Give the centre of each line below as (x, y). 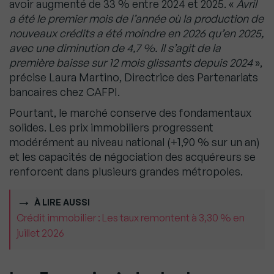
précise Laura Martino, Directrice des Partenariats (134, 77)
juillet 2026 (40, 233)
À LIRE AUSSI (62, 202)
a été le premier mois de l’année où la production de (136, 19)
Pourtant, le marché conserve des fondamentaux (130, 113)
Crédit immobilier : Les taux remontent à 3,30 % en (131, 218)
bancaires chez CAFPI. (65, 92)
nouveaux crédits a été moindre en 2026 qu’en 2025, (137, 33)
